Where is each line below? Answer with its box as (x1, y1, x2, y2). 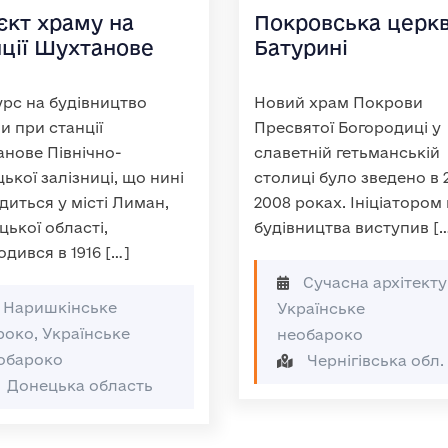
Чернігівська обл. (303, 352, 444, 369)
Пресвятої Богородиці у (254, 119, 441, 136)
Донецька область (3, 377, 153, 394)
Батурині (254, 36, 348, 59)
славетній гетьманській (254, 144, 440, 161)
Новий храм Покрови (254, 94, 423, 111)
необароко (277, 326, 363, 343)
